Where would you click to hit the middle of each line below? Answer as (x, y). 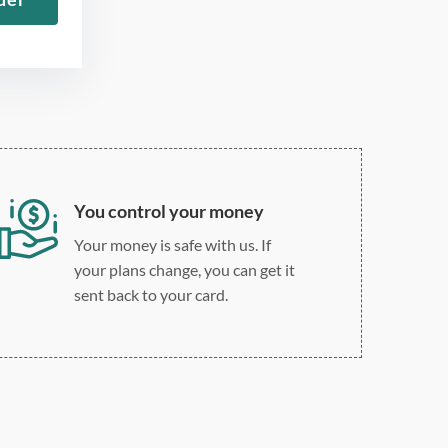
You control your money (168, 210)
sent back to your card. (150, 294)
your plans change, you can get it (184, 269)
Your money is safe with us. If (172, 244)
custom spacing (221, 62)
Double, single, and (232, 38)
